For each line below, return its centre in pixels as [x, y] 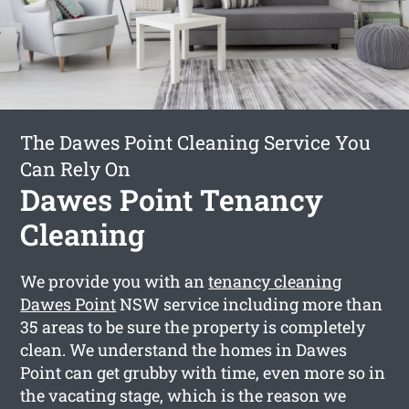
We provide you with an [115, 281]
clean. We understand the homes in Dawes [184, 349]
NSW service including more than [250, 304]
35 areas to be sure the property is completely [193, 326]
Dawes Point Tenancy [172, 199]
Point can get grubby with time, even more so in [203, 372]
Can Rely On [76, 168]
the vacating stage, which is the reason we [184, 395]
